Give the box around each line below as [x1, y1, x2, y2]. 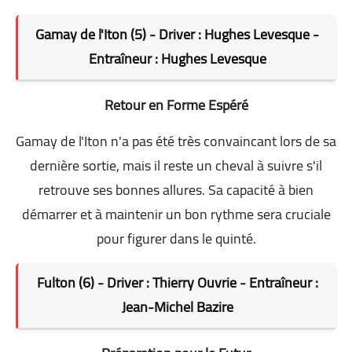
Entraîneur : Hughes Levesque [88, 45, 266, 71]
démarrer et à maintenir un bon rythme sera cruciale [21, 200, 331, 227]
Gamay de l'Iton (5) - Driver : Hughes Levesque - [35, 20, 319, 47]
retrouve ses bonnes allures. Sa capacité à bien [38, 176, 313, 203]
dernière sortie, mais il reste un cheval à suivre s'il [30, 152, 322, 178]
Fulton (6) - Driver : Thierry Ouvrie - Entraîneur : [36, 269, 318, 295]
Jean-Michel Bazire [121, 293, 233, 320]
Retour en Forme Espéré [104, 91, 248, 118]
